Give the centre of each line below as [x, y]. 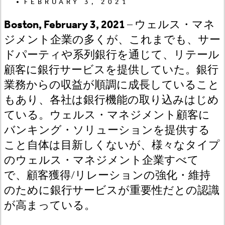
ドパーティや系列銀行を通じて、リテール [112, 54]
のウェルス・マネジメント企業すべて [101, 160]
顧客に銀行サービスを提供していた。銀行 [111, 70]
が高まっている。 [50, 205]
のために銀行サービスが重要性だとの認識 [112, 190]
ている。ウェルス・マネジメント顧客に [107, 115]
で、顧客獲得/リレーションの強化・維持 [107, 175]
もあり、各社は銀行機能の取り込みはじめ [111, 100]
